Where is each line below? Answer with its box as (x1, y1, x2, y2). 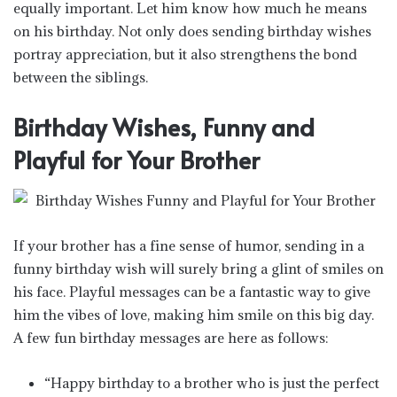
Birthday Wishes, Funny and (13, 110, 315, 144)
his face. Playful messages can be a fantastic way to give (13, 282, 370, 300)
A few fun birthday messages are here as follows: (13, 328, 329, 346)
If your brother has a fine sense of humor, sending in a (13, 236, 364, 254)
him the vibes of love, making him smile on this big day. (13, 305, 374, 323)
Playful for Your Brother (13, 143, 260, 176)
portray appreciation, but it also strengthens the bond (13, 45, 357, 63)
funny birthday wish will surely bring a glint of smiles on (13, 259, 384, 277)
